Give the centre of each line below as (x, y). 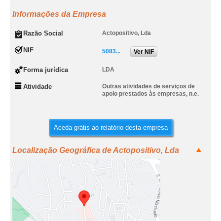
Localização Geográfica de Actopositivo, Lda (96, 150)
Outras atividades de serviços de (148, 86)
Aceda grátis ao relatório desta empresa (110, 128)
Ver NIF (144, 52)
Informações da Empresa (59, 14)
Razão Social (43, 33)
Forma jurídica (46, 70)
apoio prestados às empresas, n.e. (150, 94)
